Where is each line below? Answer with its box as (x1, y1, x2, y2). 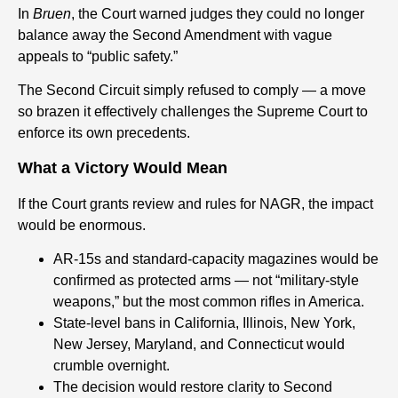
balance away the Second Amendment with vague (18, 27, 332, 43)
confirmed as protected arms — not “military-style (53, 273, 359, 289)
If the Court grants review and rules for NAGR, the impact (18, 195, 373, 211)
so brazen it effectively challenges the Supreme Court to (18, 103, 368, 119)
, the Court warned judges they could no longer (71, 5, 364, 21)
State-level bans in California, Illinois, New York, (53, 315, 355, 331)
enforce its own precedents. (18, 124, 190, 140)
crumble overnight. (53, 358, 170, 374)
